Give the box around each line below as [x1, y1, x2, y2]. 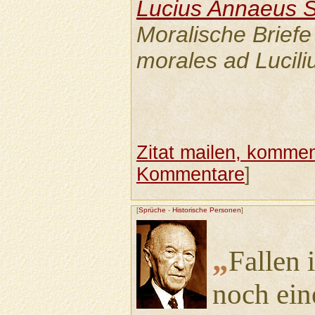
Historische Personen [172, 206, 241, 214]
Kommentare [136, 164, 245, 186]
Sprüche [138, 206, 166, 214]
